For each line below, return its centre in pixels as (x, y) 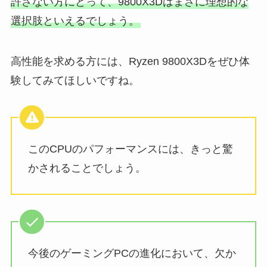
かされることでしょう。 (87, 168)
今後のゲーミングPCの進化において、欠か (132, 254)
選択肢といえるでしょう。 (75, 21)
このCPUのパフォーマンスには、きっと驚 (130, 149)
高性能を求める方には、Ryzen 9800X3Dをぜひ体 (130, 62)
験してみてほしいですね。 (75, 81)
